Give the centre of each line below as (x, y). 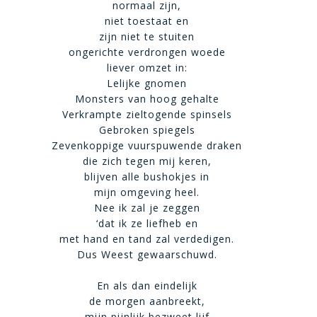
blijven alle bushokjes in (147, 177)
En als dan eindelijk (147, 286)
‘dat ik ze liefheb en (147, 223)
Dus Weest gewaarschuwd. (147, 254)
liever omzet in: (147, 68)
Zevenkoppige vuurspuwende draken (147, 145)
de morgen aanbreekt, (147, 301)
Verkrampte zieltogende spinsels (147, 114)
